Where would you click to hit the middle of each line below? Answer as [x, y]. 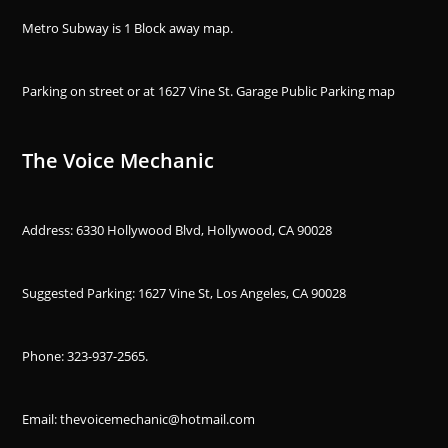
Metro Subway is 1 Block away [113, 27]
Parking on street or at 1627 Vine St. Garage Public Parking [195, 90]
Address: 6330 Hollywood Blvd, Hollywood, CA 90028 [177, 229]
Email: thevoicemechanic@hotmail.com [139, 418]
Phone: [45, 355]
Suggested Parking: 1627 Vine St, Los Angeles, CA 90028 [184, 292]
